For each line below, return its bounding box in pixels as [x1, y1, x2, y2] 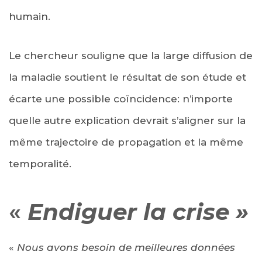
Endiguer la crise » [27, 197, 249, 226]
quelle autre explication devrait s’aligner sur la [9, 114, 246, 126]
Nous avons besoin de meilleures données [17, 241, 235, 253]
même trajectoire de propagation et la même [9, 136, 243, 148]
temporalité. [9, 157, 71, 170]
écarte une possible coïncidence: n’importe [9, 92, 233, 105]
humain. [9, 10, 50, 22]
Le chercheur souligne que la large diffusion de [9, 49, 253, 61]
